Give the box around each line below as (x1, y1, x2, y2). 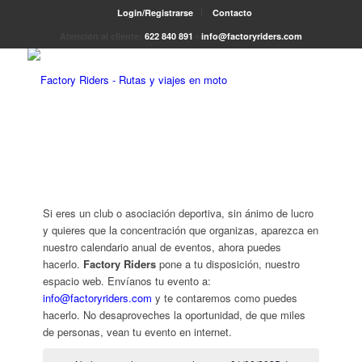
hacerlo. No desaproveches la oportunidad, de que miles (43, 307, 306, 322)
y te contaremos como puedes (152, 290, 298, 305)
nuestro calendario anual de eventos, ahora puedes (43, 239, 282, 255)
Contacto (213, 6, 253, 19)
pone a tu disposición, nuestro (156, 256, 301, 271)
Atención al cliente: (59, 30, 145, 42)
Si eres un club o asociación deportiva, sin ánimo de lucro (43, 205, 314, 221)
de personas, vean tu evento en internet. (43, 324, 233, 339)
